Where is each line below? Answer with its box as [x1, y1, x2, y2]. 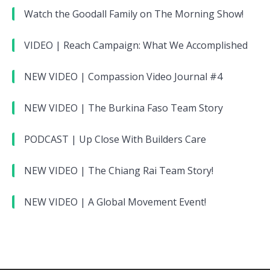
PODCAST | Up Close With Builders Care [24, 132, 206, 146]
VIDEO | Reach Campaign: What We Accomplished [24, 38, 248, 52]
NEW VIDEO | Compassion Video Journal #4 [24, 69, 222, 83]
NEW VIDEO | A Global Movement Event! [24, 195, 206, 209]
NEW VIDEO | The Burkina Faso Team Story [24, 101, 223, 115]
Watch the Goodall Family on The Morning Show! [24, 7, 243, 20]
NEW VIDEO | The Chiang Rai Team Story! [24, 163, 213, 177]
